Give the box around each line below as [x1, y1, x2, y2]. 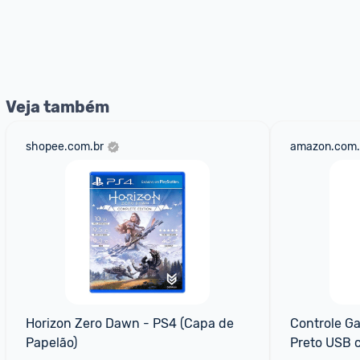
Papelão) [26, 335, 77, 350]
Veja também [6, 97, 109, 117]
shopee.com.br [26, 140, 104, 153]
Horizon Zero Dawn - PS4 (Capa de [26, 316, 234, 331]
